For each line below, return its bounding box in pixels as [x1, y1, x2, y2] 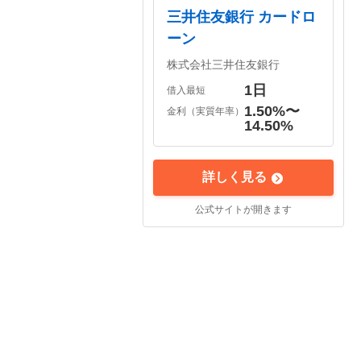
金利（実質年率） [167, 106, 244, 117]
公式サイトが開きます [195, 204, 292, 215]
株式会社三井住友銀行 [167, 58, 280, 71]
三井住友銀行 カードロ [167, 9, 316, 25]
